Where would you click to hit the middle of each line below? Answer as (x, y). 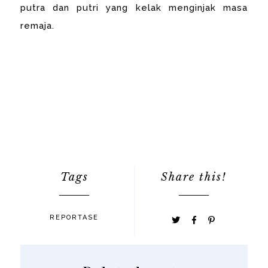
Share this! (194, 177)
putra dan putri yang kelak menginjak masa (134, 7)
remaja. (38, 25)
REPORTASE (74, 217)
